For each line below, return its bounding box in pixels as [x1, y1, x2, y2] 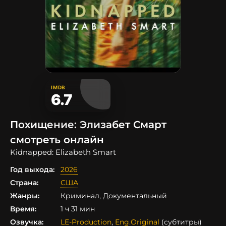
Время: [10, 204, 36, 214]
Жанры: [10, 191, 39, 201]
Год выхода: [10, 165, 54, 175]
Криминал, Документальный [61, 191, 167, 201]
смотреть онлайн [10, 134, 104, 146]
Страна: [10, 178, 38, 188]
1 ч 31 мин [61, 204, 95, 214]
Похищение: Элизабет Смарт [10, 119, 166, 131]
